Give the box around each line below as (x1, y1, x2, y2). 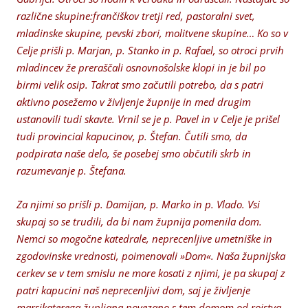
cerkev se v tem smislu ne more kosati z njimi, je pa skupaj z (16, 266, 285, 280)
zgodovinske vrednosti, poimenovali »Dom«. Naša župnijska (16, 249, 285, 263)
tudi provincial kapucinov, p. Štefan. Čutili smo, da (16, 129, 247, 144)
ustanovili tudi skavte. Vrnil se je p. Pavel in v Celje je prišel (16, 112, 280, 126)
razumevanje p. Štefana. (16, 164, 126, 178)
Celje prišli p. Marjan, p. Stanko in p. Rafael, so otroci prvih (16, 43, 284, 58)
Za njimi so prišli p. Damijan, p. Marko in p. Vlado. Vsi (16, 197, 260, 212)
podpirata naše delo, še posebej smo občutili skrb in (16, 146, 251, 161)
